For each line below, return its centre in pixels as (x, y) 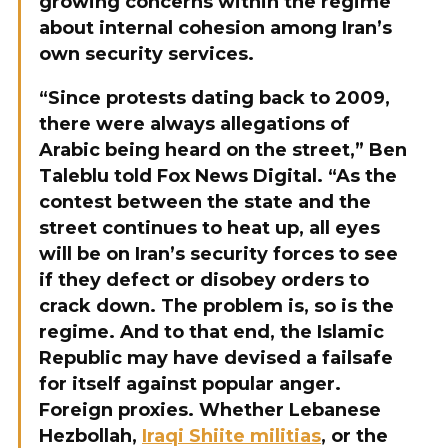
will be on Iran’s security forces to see (218, 254)
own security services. (146, 54)
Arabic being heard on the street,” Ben (223, 150)
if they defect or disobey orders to (204, 280)
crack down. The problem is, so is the (216, 306)
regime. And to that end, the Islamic (211, 332)
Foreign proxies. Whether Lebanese (210, 410)
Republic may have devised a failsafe (216, 358)
